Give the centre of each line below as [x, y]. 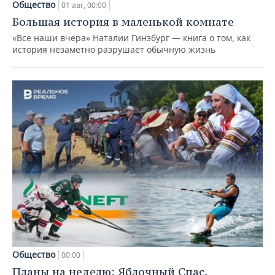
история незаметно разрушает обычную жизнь [114, 49]
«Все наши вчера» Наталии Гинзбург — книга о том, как [131, 37]
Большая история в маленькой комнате [123, 21]
